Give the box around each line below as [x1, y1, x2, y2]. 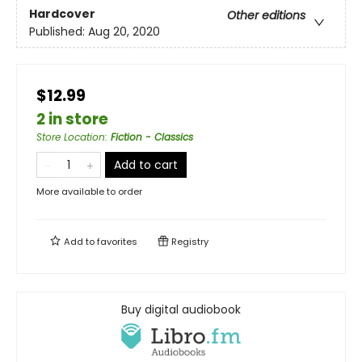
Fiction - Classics [111, 130, 193, 144]
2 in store [36, 108, 108, 130]
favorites [97, 235, 137, 248]
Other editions [227, 7, 305, 24]
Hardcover [29, 6, 95, 23]
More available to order [36, 185, 142, 198]
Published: [29, 23, 88, 40]
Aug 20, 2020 [88, 23, 160, 40]
